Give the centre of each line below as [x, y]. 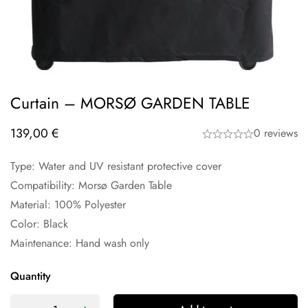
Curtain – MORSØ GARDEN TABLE [130, 103]
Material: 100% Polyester [68, 205]
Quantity [31, 276]
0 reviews [276, 133]
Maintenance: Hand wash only [80, 243]
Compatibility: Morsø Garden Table [91, 185]
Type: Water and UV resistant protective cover [116, 166]
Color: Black [39, 224]
